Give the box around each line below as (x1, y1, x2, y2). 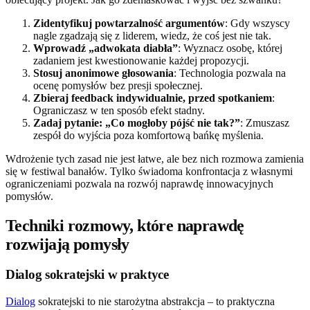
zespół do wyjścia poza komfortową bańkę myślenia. (33, 129, 264, 141)
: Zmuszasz (240, 116, 289, 129)
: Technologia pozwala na (174, 66, 286, 79)
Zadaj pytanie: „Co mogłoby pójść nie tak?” (33, 116, 240, 129)
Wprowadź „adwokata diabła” (33, 42, 178, 54)
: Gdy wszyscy (225, 17, 290, 29)
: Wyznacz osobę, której (178, 42, 282, 54)
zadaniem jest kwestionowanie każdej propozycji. (33, 54, 249, 66)
